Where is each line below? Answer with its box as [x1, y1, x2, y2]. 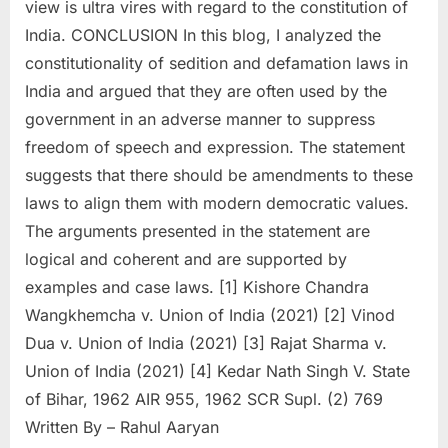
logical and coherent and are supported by [25, 248, 347, 269]
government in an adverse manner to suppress [25, 108, 375, 129]
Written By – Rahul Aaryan [25, 416, 219, 437]
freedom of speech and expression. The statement [25, 136, 405, 157]
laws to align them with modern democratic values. [25, 192, 409, 213]
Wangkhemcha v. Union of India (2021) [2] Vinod [25, 304, 395, 325]
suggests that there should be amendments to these [25, 164, 413, 185]
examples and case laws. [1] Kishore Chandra [25, 276, 369, 297]
